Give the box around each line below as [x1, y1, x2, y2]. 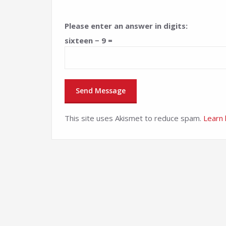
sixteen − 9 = [65, 35, 112, 45]
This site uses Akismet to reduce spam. [65, 113, 203, 123]
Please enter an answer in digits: [65, 21, 188, 31]
